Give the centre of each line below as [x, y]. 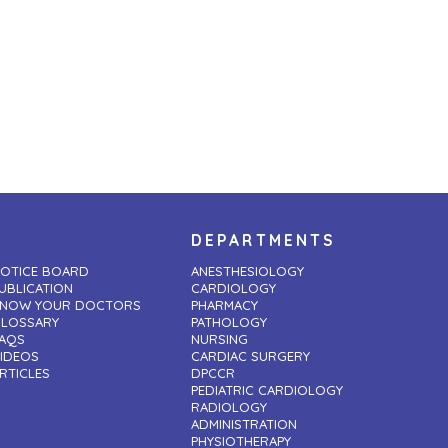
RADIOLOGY [229, 407]
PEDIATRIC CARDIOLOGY [267, 390]
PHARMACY [224, 305]
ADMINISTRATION [244, 424]
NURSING [219, 339]
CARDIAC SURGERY [250, 356]
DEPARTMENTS [264, 240]
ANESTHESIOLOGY [247, 271]
